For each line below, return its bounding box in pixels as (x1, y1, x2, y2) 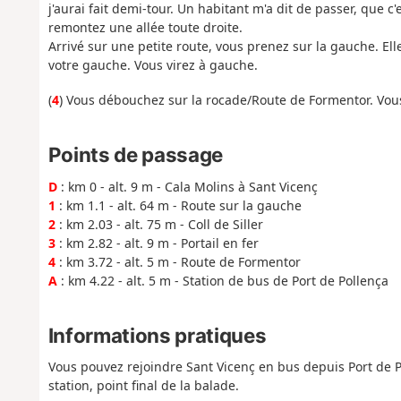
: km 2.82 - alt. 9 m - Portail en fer (55, 234, 259, 252)
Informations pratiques (47, 322, 267, 347)
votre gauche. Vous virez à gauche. (47, 56, 258, 74)
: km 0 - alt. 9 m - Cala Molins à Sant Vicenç (56, 177, 318, 195)
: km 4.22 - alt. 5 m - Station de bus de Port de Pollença (56, 271, 388, 289)
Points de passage (47, 142, 223, 167)
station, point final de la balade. (47, 377, 239, 395)
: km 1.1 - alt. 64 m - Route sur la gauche (55, 196, 302, 214)
